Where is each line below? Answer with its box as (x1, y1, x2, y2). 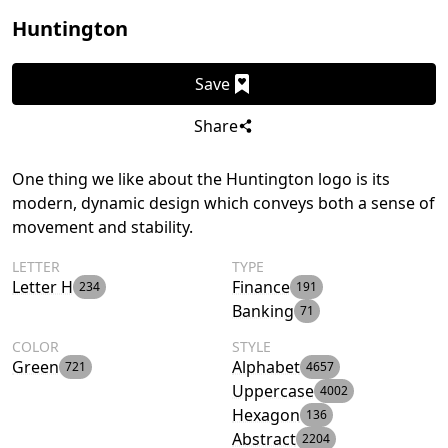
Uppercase (232, 379, 314, 402)
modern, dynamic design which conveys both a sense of (12, 191, 435, 214)
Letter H (12, 275, 73, 298)
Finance (232, 275, 290, 298)
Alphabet (232, 355, 300, 378)
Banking (232, 299, 294, 322)
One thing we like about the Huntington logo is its (12, 167, 390, 190)
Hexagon (232, 403, 300, 426)
